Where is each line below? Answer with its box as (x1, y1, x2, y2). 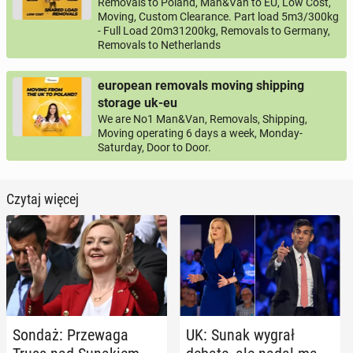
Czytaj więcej (6, 191, 79, 207)
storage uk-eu (98, 95, 177, 110)
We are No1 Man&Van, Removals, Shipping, (98, 113, 307, 125)
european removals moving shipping (98, 78, 304, 93)
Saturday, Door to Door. (98, 141, 211, 154)
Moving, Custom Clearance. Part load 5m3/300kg (98, 10, 339, 23)
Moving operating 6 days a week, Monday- (98, 127, 303, 139)
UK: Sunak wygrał (186, 325, 295, 344)
